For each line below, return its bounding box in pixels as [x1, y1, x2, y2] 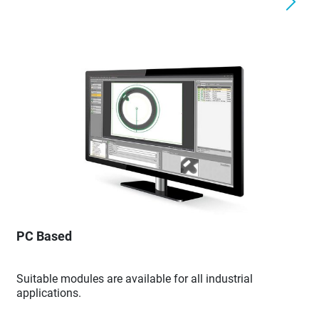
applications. [16, 286, 81, 300]
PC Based [16, 229, 72, 244]
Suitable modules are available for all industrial [16, 272, 253, 286]
